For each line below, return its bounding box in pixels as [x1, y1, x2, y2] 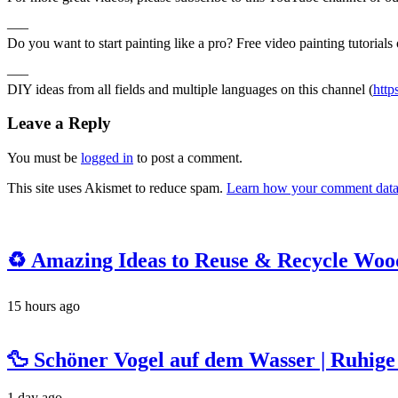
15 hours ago [7, 298, 80, 314]
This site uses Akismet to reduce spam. [7, 180, 227, 196]
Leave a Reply [7, 114, 111, 133]
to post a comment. [133, 150, 243, 166]
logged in [81, 150, 133, 166]
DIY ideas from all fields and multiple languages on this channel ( [7, 81, 373, 97]
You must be [7, 150, 81, 166]
